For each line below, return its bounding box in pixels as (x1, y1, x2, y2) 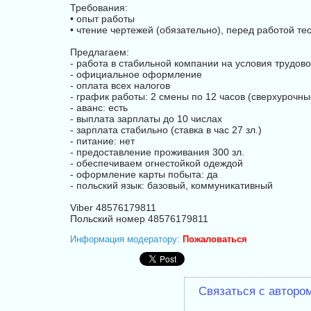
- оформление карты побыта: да (70, 169, 218, 180)
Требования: (70, 2, 128, 13)
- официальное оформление (70, 69, 202, 80)
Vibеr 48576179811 (70, 202, 156, 213)
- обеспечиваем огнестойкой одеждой (70, 158, 243, 169)
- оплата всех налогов (70, 80, 170, 91)
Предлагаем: (70, 47, 129, 58)
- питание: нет (70, 135, 135, 146)
